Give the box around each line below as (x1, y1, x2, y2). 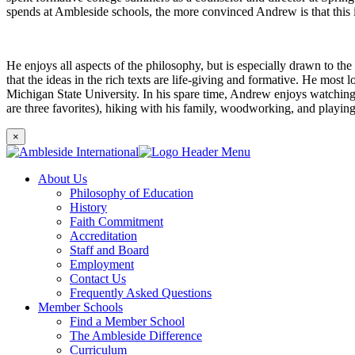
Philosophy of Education (70, 186, 193, 200)
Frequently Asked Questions (70, 286, 212, 300)
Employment (70, 258, 134, 272)
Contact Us (70, 272, 126, 286)
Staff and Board (70, 243, 149, 258)
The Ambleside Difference (70, 329, 202, 343)
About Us (38, 172, 87, 186)
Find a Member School (70, 315, 185, 329)
